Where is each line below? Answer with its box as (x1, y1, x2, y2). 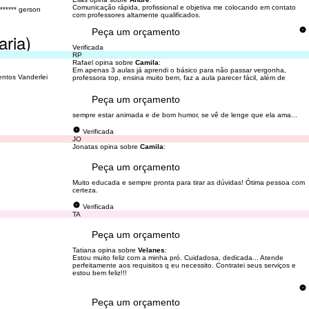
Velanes (137, 246, 165, 254)
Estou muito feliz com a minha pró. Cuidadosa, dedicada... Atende (72, 254, 283, 261)
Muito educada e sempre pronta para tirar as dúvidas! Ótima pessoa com (72, 179, 305, 186)
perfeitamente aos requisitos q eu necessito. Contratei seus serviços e (72, 261, 296, 269)
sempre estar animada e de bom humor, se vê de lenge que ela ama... (72, 111, 297, 119)
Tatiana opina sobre (72, 246, 138, 254)
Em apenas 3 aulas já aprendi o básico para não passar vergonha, (72, 66, 286, 74)
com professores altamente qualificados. (72, 11, 201, 19)
